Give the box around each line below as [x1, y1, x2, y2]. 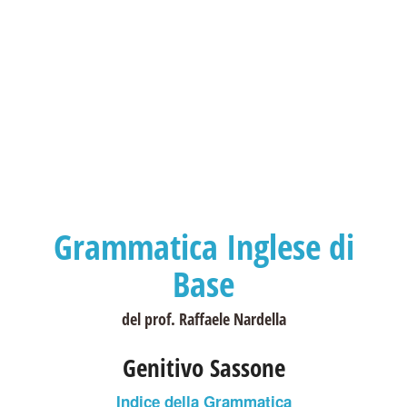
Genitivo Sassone [122, 351, 285, 384]
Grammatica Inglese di [53, 223, 354, 270]
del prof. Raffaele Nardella [121, 308, 286, 330]
